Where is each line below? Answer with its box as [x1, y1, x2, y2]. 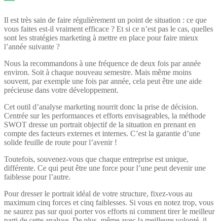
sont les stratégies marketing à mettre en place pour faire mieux [4, 33, 198, 42]
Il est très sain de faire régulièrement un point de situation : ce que [4, 15, 207, 24]
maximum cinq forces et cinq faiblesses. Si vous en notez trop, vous [4, 198, 214, 207]
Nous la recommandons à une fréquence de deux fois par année [4, 59, 201, 68]
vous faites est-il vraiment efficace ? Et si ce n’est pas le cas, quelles [4, 24, 213, 33]
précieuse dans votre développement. [4, 85, 120, 94]
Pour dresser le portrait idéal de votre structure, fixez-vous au [4, 189, 192, 198]
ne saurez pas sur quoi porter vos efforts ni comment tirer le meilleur [4, 207, 215, 216]
